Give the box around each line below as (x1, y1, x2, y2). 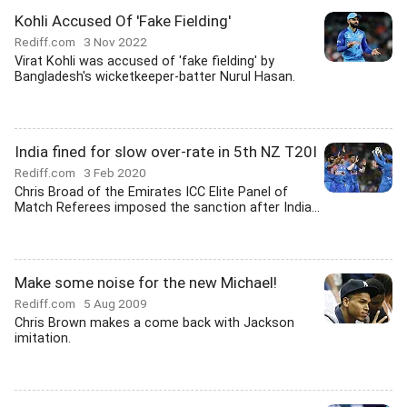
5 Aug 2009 (84, 296, 147, 311)
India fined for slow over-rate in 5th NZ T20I (15, 143, 317, 161)
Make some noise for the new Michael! (15, 273, 277, 292)
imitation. (15, 331, 71, 346)
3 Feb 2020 (84, 165, 146, 180)
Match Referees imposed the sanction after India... (15, 200, 320, 215)
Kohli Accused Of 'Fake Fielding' (15, 12, 231, 30)
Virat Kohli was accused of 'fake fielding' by (15, 54, 274, 69)
